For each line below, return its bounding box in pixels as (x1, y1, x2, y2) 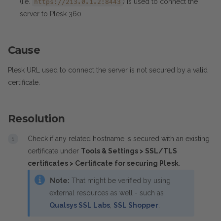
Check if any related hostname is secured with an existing (28, 135, 210, 143)
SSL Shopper (113, 201, 158, 209)
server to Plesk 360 (20, 10, 81, 18)
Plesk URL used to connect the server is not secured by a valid (8, 66, 208, 74)
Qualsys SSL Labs (49, 201, 110, 209)
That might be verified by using (70, 177, 171, 184)
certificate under (28, 147, 81, 155)
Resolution (8, 112, 65, 125)
